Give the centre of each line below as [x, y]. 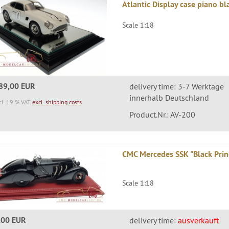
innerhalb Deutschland [169, 97]
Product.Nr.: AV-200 [162, 114]
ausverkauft [198, 220]
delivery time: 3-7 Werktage [176, 86]
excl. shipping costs [57, 102]
